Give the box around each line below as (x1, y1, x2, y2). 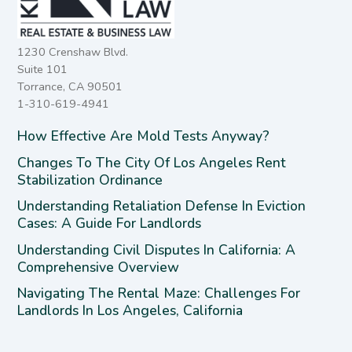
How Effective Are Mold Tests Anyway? (17, 126, 270, 146)
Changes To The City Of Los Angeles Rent (17, 152, 287, 172)
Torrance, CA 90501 (17, 78, 123, 94)
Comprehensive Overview (17, 257, 184, 277)
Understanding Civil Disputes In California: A (17, 240, 296, 259)
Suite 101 (17, 60, 68, 77)
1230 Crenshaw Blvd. (17, 43, 129, 60)
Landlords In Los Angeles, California (17, 301, 244, 321)
